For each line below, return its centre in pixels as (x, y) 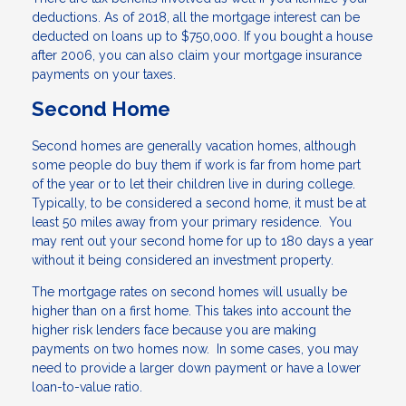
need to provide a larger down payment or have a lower (196, 367)
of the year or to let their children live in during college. (193, 184)
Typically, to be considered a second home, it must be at (199, 203)
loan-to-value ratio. (87, 387)
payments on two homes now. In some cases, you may (195, 348)
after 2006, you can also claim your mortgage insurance (197, 56)
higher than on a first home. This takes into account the (191, 310)
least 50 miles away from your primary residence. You (192, 222)
